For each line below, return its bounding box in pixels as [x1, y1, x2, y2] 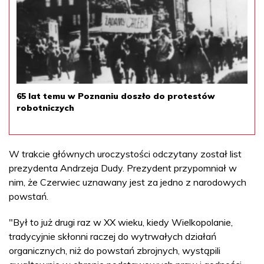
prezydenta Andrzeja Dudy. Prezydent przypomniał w [9, 161, 237, 174]
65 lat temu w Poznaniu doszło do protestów [16, 90, 215, 101]
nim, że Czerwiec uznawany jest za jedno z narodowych [9, 176, 246, 188]
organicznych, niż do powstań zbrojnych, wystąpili [9, 244, 220, 256]
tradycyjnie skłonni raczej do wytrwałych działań [9, 230, 216, 242]
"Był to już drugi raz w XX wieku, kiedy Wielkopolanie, [9, 216, 233, 228]
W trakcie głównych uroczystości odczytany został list [9, 147, 242, 160]
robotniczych [16, 102, 74, 113]
